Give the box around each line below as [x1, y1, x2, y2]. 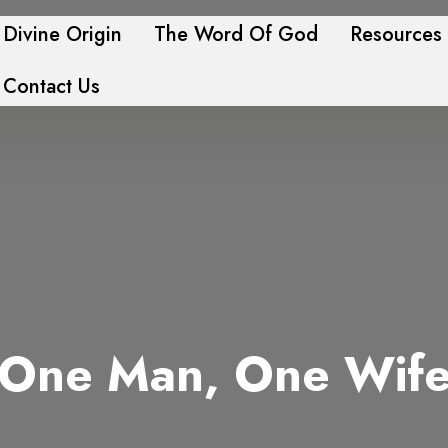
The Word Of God [153, 20, 318, 49]
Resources [349, 20, 442, 49]
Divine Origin [2, 20, 122, 49]
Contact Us [2, 72, 100, 101]
